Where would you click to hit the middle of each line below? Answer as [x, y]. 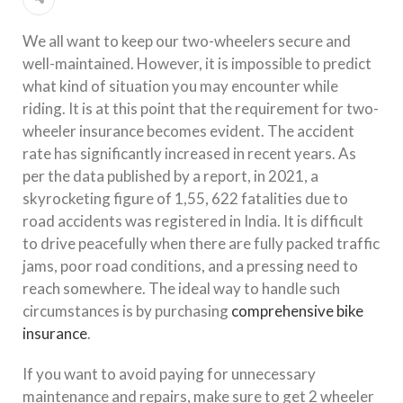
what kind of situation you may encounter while [180, 85]
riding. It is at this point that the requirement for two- [201, 108]
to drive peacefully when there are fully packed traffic [201, 243]
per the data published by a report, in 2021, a [170, 175]
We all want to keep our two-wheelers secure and [187, 40]
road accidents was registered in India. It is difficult [193, 220]
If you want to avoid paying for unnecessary [169, 373]
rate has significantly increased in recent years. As [189, 153]
